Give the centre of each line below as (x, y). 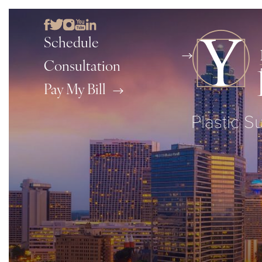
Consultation (82, 67)
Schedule (71, 44)
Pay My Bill (75, 91)
